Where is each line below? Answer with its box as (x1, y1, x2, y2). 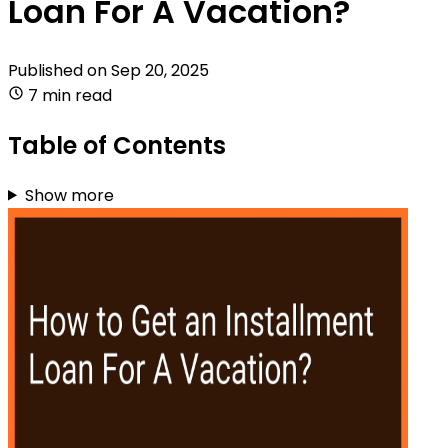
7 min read (28, 83, 112, 107)
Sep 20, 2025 (111, 58, 209, 82)
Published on (8, 58, 111, 82)
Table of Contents (8, 128, 226, 162)
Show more (24, 183, 114, 207)
